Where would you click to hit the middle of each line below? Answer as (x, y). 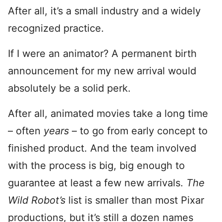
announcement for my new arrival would (102, 71)
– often (26, 131)
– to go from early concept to (140, 131)
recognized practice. (56, 28)
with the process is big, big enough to (96, 166)
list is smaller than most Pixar (136, 200)
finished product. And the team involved (102, 148)
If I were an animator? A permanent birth (102, 54)
